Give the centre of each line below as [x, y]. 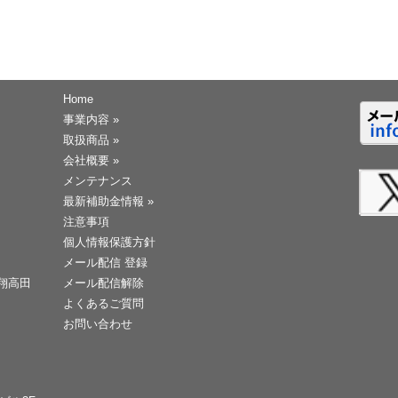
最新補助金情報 [104, 202]
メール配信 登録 [106, 263]
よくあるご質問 [104, 304]
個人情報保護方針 [110, 243]
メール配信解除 [104, 283]
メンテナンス [98, 181]
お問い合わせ [98, 324]
